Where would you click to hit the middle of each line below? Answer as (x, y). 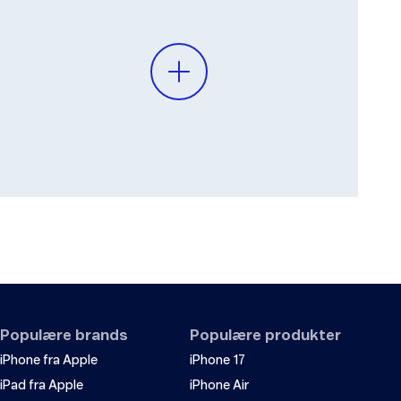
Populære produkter (265, 336)
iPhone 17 (218, 361)
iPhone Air (219, 386)
